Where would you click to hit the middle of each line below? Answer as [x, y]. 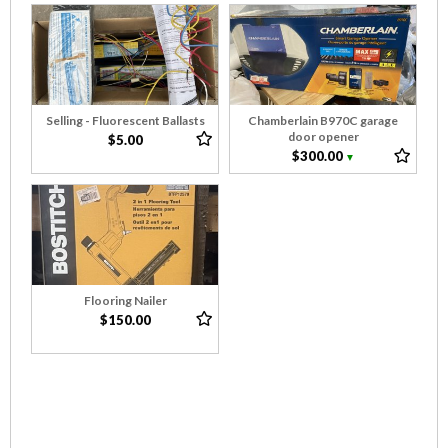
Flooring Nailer [125, 300]
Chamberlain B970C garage [323, 120]
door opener [323, 136]
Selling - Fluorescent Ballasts [125, 120]
